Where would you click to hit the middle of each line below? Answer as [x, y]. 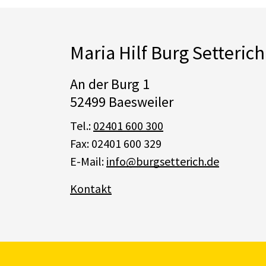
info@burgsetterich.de [163, 161]
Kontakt [91, 189]
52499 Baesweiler [122, 102]
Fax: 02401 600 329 [116, 143]
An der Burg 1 [110, 84]
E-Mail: [88, 161]
